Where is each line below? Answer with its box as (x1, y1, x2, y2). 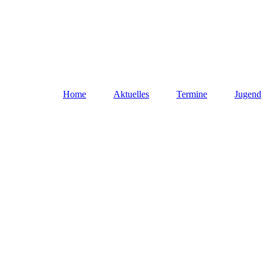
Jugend (235, 89, 261, 99)
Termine (176, 89, 207, 99)
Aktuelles (113, 89, 149, 99)
